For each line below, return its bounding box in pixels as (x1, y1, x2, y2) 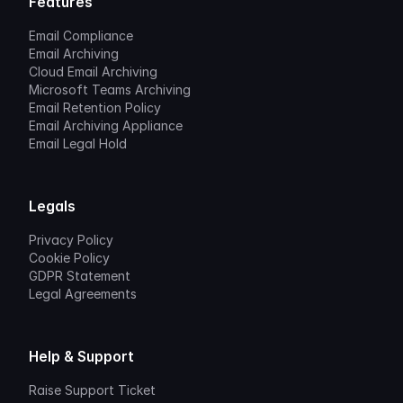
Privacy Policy (29, 232, 113, 247)
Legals (29, 198, 76, 215)
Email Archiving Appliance (29, 118, 183, 133)
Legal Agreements (29, 286, 137, 301)
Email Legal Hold (29, 136, 127, 151)
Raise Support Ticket (29, 382, 156, 398)
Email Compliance (29, 28, 133, 43)
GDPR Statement (29, 268, 130, 283)
